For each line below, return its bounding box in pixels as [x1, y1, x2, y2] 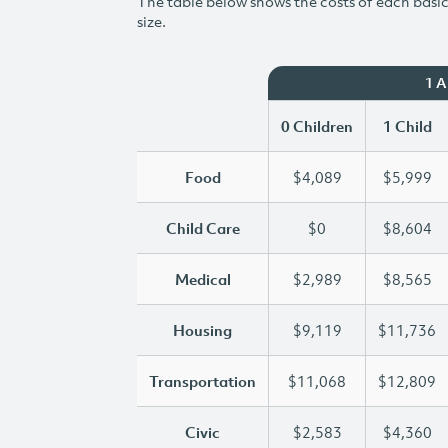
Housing [173, 320, 232, 340]
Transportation [149, 371, 256, 391]
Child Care [165, 218, 240, 238]
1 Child [382, 116, 432, 136]
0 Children [281, 116, 353, 136]
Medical [174, 269, 231, 289]
